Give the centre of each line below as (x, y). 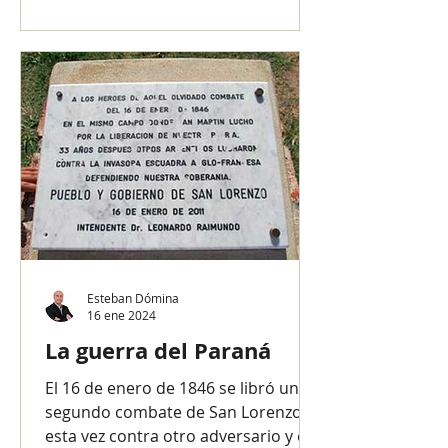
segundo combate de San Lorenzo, (175, 412)
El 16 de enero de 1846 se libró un (172, 388)
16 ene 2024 (121, 315)
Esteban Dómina (133, 297)
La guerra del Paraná (158, 350)
